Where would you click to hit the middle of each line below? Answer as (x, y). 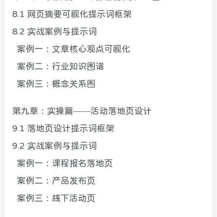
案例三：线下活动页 (54, 198)
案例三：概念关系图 (54, 84)
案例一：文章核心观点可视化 (71, 49)
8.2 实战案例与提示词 (54, 31)
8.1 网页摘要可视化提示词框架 (72, 14)
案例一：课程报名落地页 (62, 163)
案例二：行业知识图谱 (58, 66)
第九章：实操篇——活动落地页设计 (82, 111)
